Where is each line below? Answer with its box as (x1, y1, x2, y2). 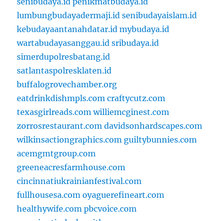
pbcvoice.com (84, 204, 137, 214)
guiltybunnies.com (124, 135, 197, 145)
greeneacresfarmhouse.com (17, 162, 126, 173)
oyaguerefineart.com (82, 190, 165, 200)
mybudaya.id (119, 24, 170, 35)
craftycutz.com (107, 93, 166, 104)
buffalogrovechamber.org (17, 79, 117, 90)
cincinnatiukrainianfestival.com (17, 176, 142, 186)
